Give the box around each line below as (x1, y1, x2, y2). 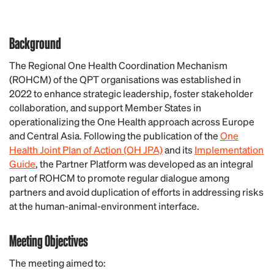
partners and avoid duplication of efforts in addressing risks (9, 185, 264, 198)
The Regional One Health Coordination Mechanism (9, 59, 228, 72)
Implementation (194, 143, 264, 156)
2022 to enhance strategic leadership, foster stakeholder (9, 87, 253, 100)
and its (163, 143, 194, 156)
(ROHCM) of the (9, 73, 80, 86)
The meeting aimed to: (9, 256, 106, 269)
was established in (161, 73, 241, 86)
